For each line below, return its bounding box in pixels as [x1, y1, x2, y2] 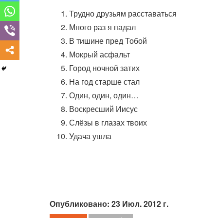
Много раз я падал [69, 21, 136, 33]
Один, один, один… [69, 90, 139, 101]
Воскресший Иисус [69, 103, 138, 114]
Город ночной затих [69, 62, 140, 73]
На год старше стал [69, 76, 140, 87]
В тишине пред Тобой [69, 35, 147, 46]
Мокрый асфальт [69, 49, 130, 60]
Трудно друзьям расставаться [69, 8, 177, 19]
